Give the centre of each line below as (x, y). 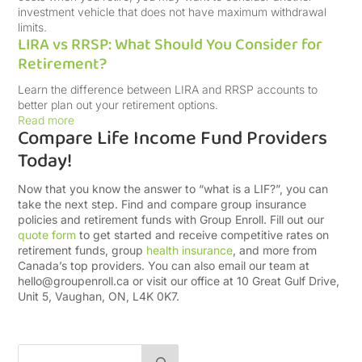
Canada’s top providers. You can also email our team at (164, 265)
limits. (33, 27)
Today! (45, 161)
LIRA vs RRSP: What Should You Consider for (170, 44)
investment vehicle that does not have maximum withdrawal (173, 12)
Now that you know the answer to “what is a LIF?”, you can (173, 189)
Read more (46, 120)
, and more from (275, 250)
